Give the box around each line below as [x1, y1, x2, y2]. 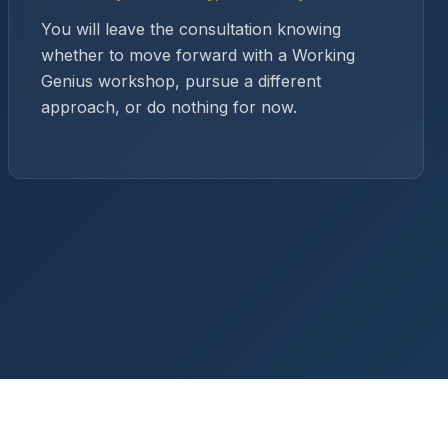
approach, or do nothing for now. [41, 97, 297, 117]
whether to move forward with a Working [41, 45, 355, 65]
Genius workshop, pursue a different [41, 71, 321, 91]
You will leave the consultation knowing [41, 19, 341, 39]
